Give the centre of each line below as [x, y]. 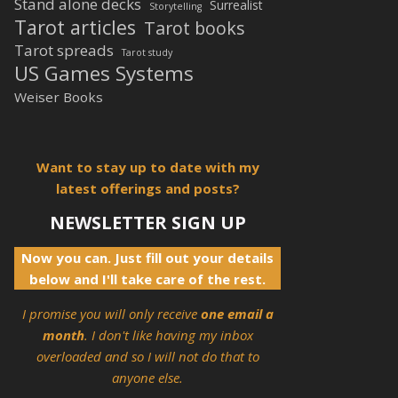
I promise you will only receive [111, 314]
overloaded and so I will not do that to [147, 356]
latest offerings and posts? [147, 188]
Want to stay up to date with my [147, 167]
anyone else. [147, 378]
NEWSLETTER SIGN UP [147, 223]
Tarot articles [75, 27]
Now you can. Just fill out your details [147, 258]
